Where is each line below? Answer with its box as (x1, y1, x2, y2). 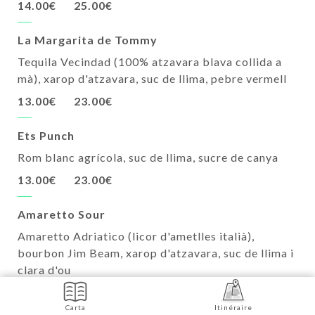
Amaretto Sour (18, 207, 105, 221)
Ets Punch (18, 129, 75, 143)
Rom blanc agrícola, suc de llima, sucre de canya (18, 150, 278, 165)
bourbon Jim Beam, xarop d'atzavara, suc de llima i (18, 246, 294, 260)
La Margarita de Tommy (18, 33, 157, 47)
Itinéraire (214, 303, 252, 311)
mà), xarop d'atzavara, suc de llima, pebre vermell (18, 72, 287, 86)
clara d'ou (18, 263, 71, 277)
